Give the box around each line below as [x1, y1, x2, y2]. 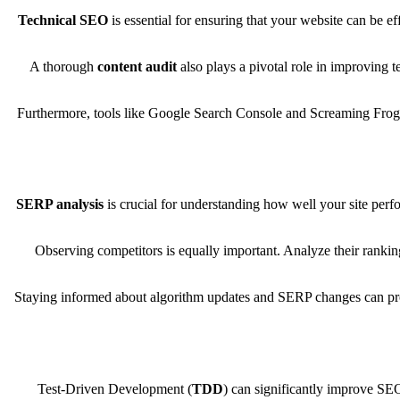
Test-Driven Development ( [37, 381, 192, 397]
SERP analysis [16, 196, 104, 212]
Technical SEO [18, 12, 108, 28]
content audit [97, 58, 177, 74]
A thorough [29, 58, 97, 74]
